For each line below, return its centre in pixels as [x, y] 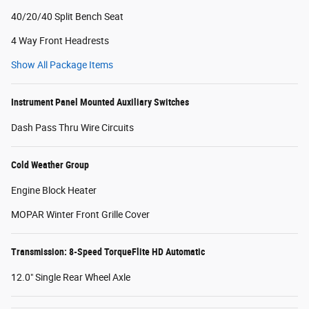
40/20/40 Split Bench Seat [67, 16]
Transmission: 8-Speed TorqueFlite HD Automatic [108, 251]
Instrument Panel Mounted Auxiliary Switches [100, 102]
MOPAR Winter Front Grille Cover [80, 214]
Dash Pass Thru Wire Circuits [72, 127]
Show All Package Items [62, 64]
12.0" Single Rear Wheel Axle [71, 277]
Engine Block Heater [54, 190]
